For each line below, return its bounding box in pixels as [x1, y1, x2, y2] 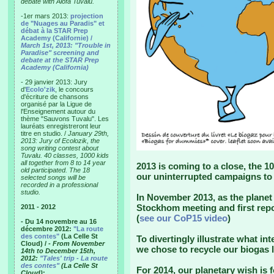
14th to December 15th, [21, 247, 95, 254]
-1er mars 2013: [21, 12, 70, 20]
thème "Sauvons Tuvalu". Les [21, 115, 109, 122]
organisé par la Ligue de [21, 100, 92, 108]
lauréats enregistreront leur [21, 122, 101, 130]
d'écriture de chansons [21, 93, 89, 100]
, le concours [55, 86, 94, 93]
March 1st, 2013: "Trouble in [21, 42, 111, 49]
